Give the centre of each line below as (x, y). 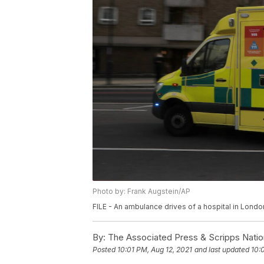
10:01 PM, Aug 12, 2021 (155, 250)
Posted (105, 250)
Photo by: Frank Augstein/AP (141, 191)
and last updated (222, 250)
